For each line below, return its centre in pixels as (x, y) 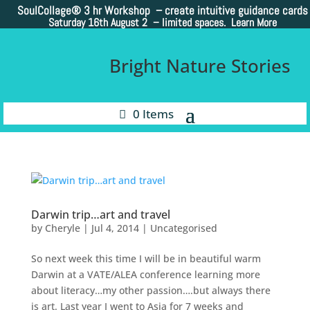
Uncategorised (183, 228)
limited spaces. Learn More (220, 23)
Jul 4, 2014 (115, 228)
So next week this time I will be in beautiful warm (146, 259)
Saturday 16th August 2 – (106, 23)
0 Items (153, 113)
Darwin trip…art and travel (100, 215)
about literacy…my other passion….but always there (151, 291)
